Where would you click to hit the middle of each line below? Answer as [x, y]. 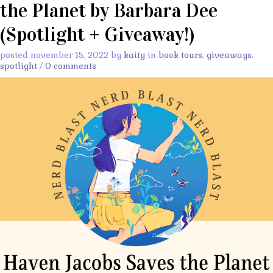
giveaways [229, 55]
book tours [180, 55]
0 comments [71, 66]
